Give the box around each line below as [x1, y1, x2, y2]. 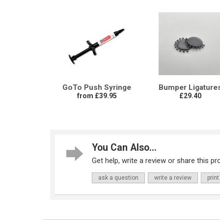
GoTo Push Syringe [62, 83, 131, 92]
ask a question [98, 174, 138, 182]
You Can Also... [92, 142, 157, 154]
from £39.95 [77, 92, 117, 100]
